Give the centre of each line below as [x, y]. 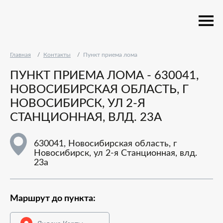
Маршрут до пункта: [53, 199]
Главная [20, 55]
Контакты [57, 55]
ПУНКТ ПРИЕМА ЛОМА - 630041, [104, 76]
